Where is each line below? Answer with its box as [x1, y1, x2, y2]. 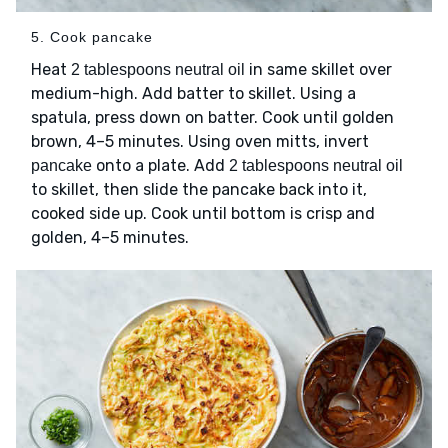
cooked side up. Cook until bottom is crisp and [31, 204, 375, 224]
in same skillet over [245, 60, 392, 80]
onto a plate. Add [92, 156, 229, 176]
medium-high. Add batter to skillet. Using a [31, 84, 356, 104]
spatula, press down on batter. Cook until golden [31, 108, 394, 128]
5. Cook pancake [31, 29, 153, 46]
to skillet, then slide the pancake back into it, [31, 180, 367, 200]
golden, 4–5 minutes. [31, 228, 189, 248]
